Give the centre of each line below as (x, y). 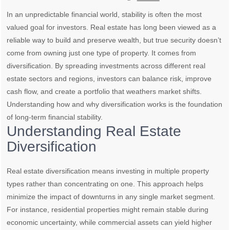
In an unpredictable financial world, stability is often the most (104, 14)
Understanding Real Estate (94, 131)
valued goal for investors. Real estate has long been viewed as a (112, 27)
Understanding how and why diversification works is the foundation (115, 104)
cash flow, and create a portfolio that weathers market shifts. (104, 91)
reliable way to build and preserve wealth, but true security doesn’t (114, 40)
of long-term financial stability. (55, 117)
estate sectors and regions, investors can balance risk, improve (109, 79)
